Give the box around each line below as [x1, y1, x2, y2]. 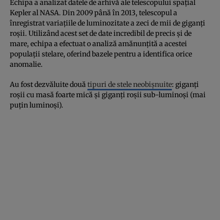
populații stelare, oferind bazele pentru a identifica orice [10, 49, 192, 58]
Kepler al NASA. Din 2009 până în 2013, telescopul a [10, 8, 177, 17]
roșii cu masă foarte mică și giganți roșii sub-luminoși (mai [10, 90, 206, 99]
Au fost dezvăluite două [10, 80, 87, 89]
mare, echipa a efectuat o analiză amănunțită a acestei [10, 39, 187, 48]
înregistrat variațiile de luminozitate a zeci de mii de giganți [10, 18, 205, 27]
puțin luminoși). [10, 100, 63, 110]
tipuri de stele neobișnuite [87, 80, 172, 89]
